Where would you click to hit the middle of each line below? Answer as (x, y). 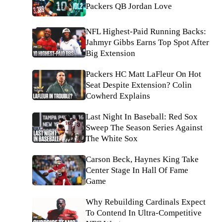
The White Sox (112, 138)
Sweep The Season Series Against (144, 127)
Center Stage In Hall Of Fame (137, 170)
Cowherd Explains (118, 96)
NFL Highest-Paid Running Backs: (146, 31)
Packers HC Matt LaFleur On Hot (143, 74)
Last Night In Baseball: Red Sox (142, 116)
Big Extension (111, 53)
